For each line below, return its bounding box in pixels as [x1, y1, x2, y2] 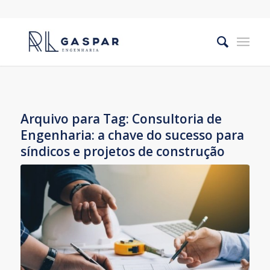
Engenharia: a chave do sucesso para [20, 127, 244, 143]
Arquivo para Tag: [20, 110, 132, 127]
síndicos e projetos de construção [20, 143, 225, 160]
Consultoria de [131, 110, 222, 127]
